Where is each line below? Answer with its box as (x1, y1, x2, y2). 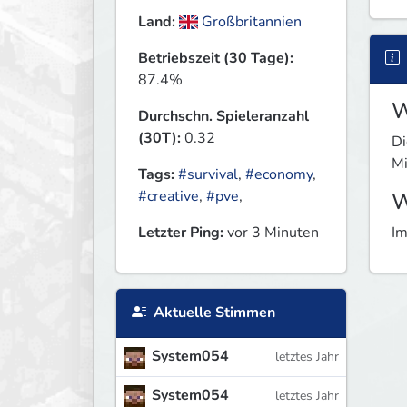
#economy (245, 164, 313, 185)
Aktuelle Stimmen (150, 303, 275, 323)
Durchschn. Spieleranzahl (138, 106, 309, 127)
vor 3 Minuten (223, 223, 319, 243)
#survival (178, 164, 238, 185)
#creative (138, 186, 199, 207)
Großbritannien (198, 12, 303, 33)
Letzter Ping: (138, 223, 223, 243)
